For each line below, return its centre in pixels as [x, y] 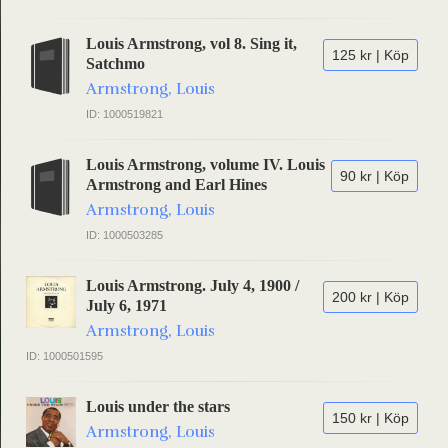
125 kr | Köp [370, 55]
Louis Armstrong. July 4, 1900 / [192, 285]
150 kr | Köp [370, 418]
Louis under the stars [158, 406]
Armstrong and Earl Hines [176, 184]
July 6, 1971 [126, 305]
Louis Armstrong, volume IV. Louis [205, 164]
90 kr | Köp [374, 176]
